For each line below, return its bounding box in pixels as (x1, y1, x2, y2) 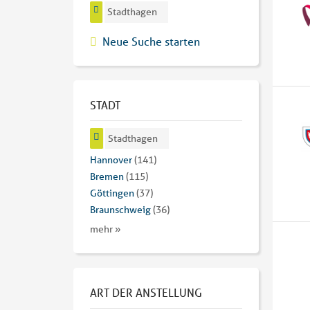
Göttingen (90, 187, 134, 200)
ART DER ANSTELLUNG (90, 285, 202, 300)
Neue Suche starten (102, 33, 200, 48)
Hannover (90, 154, 132, 167)
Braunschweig (90, 203, 151, 217)
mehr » (90, 223, 121, 236)
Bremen (90, 170, 124, 183)
